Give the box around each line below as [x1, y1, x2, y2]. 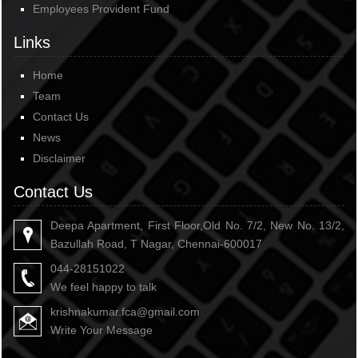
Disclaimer [33, 152, 86, 165]
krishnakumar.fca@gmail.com [50, 305, 200, 318]
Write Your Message [50, 324, 153, 336]
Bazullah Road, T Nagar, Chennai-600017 [50, 237, 262, 250]
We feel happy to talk [50, 280, 157, 293]
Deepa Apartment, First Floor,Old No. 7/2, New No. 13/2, [50, 219, 344, 232]
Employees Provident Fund [33, 2, 169, 15]
